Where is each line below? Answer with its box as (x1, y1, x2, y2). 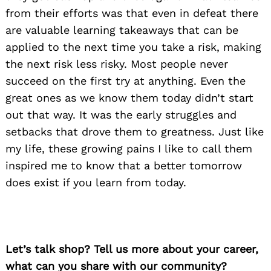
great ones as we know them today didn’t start (5, 91, 253, 104)
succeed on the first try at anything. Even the (5, 74, 246, 87)
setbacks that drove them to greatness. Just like (5, 125, 264, 138)
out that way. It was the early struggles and (5, 108, 237, 121)
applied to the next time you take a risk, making (5, 40, 261, 53)
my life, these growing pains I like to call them (5, 142, 252, 155)
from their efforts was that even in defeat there (5, 6, 258, 19)
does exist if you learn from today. (5, 175, 186, 189)
